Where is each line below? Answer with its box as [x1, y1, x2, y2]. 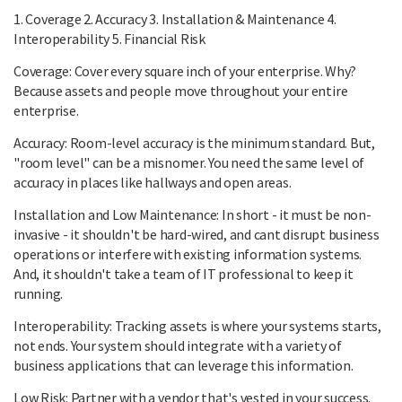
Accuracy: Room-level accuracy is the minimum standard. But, [13, 134, 375, 153]
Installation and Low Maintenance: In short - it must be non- [13, 205, 371, 224]
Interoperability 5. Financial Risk [13, 30, 205, 48]
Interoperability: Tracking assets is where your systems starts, [13, 317, 381, 336]
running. [13, 284, 64, 303]
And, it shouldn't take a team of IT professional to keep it [13, 265, 354, 284]
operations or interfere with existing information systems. [13, 245, 363, 264]
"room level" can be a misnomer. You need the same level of [13, 153, 365, 172]
